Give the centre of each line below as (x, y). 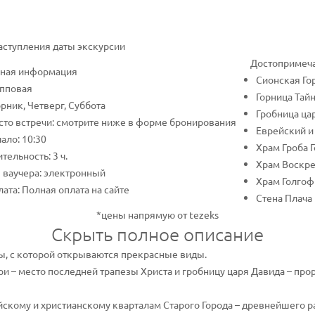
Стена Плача (284, 198)
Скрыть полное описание (157, 234)
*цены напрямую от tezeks (157, 214)
